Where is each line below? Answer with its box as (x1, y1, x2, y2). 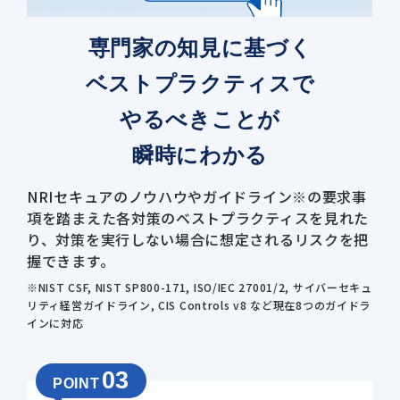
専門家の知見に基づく (87, 36, 312, 61)
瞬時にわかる (131, 143, 269, 168)
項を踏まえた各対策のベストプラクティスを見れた (27, 207, 370, 229)
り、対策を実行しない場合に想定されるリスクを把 (27, 229, 370, 251)
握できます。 (27, 250, 115, 272)
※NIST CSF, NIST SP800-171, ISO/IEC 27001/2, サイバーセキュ (27, 279, 372, 296)
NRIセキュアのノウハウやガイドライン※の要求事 (27, 186, 367, 208)
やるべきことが (120, 107, 280, 132)
